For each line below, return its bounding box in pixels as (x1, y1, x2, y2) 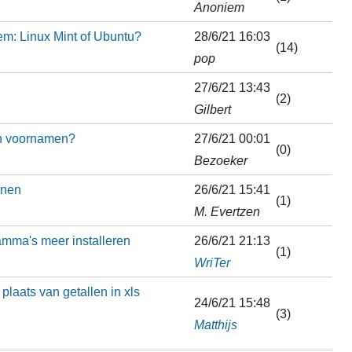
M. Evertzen (193, 203, 260, 218)
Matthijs (193, 317, 237, 332)
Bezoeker (193, 152, 247, 167)
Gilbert (193, 101, 231, 116)
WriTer (193, 255, 230, 269)
